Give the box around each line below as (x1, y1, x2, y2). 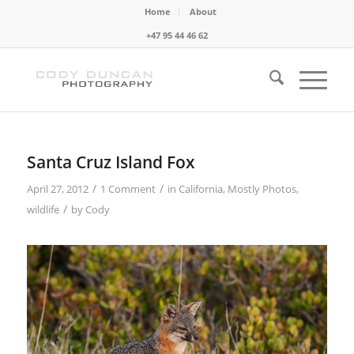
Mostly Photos (227, 182, 296, 196)
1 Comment (100, 182, 156, 196)
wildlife (26, 202, 59, 217)
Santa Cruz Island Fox (26, 151, 195, 173)
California (178, 182, 223, 196)
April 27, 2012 (26, 182, 88, 196)
